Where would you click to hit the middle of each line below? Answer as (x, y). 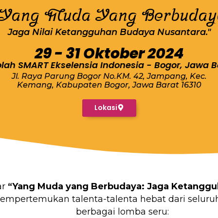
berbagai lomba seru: (122, 211)
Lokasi (106, 107)
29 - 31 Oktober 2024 (109, 53)
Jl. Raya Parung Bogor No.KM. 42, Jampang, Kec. (109, 76)
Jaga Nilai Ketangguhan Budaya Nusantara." (109, 32)
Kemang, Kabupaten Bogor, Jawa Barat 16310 (109, 85)
